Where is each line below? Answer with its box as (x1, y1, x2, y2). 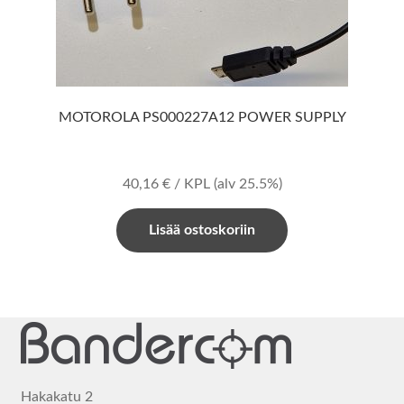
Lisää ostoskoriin (149, 223, 255, 238)
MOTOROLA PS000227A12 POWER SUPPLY (58, 110, 346, 125)
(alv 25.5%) (213, 177, 282, 192)
